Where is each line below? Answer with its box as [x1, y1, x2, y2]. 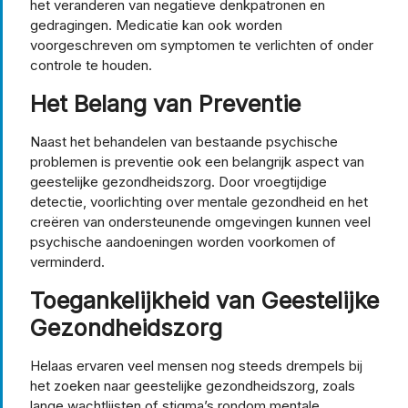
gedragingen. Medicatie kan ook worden [30, 15, 282, 34]
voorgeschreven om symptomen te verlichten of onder [30, 36, 373, 54]
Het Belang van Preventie [30, 89, 301, 117]
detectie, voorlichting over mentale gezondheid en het [30, 192, 368, 210]
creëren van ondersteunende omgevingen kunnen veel [30, 212, 371, 230]
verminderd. [30, 252, 105, 270]
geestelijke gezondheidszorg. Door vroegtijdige [30, 172, 327, 190]
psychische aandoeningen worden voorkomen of [30, 232, 336, 250]
